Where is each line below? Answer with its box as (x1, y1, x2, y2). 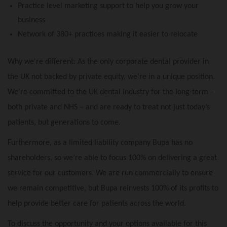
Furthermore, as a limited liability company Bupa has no (8, 139, 193, 147)
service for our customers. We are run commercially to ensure (8, 169, 213, 178)
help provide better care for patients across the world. (8, 200, 186, 208)
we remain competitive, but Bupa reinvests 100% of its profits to (8, 184, 218, 193)
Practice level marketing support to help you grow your (18, 2, 199, 11)
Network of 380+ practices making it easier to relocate (18, 30, 198, 39)
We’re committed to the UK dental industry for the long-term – (8, 88, 214, 97)
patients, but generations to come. (8, 119, 121, 127)
